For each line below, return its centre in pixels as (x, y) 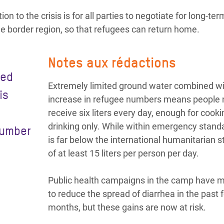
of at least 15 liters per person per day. (123, 153)
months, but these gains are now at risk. (127, 207)
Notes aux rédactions (112, 62)
